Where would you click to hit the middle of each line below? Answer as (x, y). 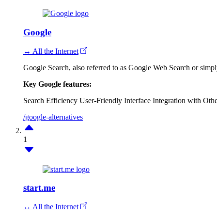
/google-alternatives (53, 117)
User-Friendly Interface (115, 100)
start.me (39, 188)
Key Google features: (57, 84)
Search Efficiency (50, 100)
